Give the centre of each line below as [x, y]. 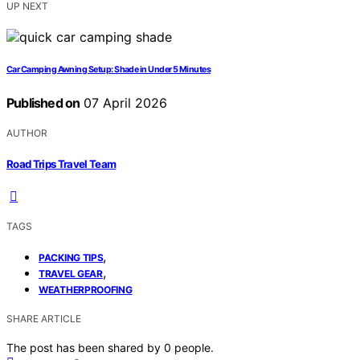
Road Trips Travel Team [61, 164]
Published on [43, 103]
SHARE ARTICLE [44, 318]
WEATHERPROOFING [86, 289]
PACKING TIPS [71, 257]
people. [194, 347]
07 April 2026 [124, 103]
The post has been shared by [85, 347]
